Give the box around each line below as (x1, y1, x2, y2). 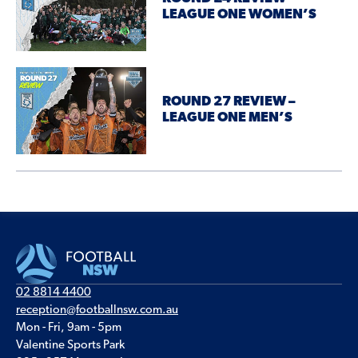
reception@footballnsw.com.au (16, 304, 178, 317)
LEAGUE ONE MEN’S (162, 111, 293, 125)
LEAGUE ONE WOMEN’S (162, 8, 317, 22)
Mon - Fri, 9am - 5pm (16, 322, 121, 335)
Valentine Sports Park (16, 340, 125, 352)
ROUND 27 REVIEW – (162, 95, 296, 109)
